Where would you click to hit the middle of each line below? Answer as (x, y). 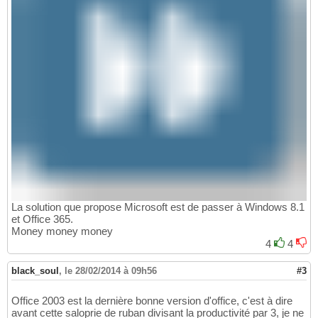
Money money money (62, 231)
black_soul (35, 271)
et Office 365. (42, 219)
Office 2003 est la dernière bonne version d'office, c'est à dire (152, 301)
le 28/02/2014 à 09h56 (111, 271)
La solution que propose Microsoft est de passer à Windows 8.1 (158, 207)
